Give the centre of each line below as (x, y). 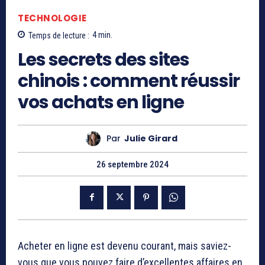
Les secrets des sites (104, 59)
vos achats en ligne (101, 102)
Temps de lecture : (59, 35)
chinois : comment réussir (129, 81)
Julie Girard (151, 139)
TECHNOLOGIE (52, 18)
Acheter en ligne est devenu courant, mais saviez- (125, 245)
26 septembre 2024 (132, 164)
